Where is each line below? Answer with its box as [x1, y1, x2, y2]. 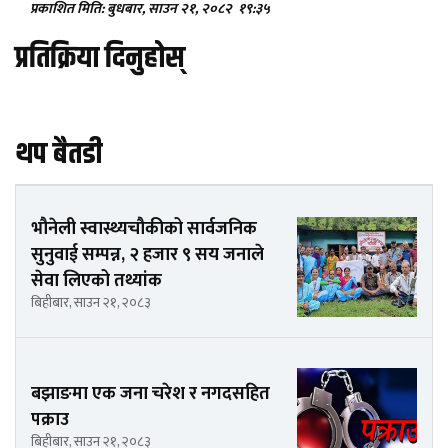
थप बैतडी [15, 132, 102, 178]
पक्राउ [31, 404, 73, 435]
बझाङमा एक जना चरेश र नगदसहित [31, 378, 270, 409]
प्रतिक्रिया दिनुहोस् [15, 36, 185, 82]
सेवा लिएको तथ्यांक [31, 266, 166, 297]
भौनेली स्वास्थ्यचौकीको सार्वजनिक [31, 214, 257, 245]
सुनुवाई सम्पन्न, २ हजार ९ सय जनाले [31, 240, 264, 271]
